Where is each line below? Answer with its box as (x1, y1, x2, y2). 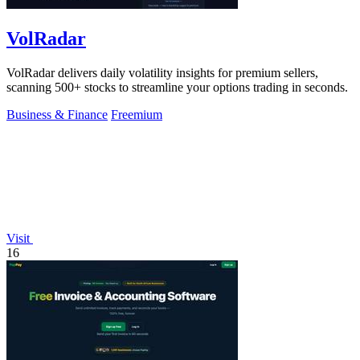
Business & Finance (6, 108, 108, 122)
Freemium (111, 108, 162, 122)
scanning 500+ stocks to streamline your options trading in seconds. (6, 80, 348, 95)
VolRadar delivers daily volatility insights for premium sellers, (6, 66, 318, 80)
